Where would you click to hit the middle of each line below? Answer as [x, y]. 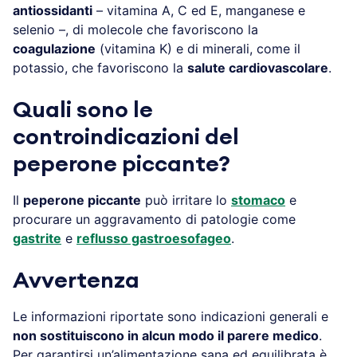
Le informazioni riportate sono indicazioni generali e [171, 316]
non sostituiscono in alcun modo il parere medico [166, 335]
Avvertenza [76, 280]
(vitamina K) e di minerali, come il [198, 48]
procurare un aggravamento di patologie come [154, 219]
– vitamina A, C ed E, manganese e [199, 10]
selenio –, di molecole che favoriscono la [135, 29]
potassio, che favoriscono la [100, 67]
